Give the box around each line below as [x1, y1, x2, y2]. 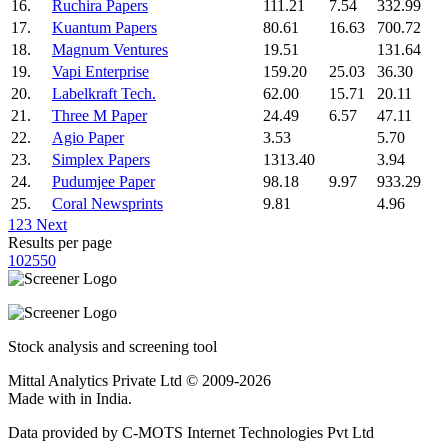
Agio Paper [52, 128, 124, 146]
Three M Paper [52, 106, 147, 124]
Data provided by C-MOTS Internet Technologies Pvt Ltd [8, 423, 374, 441]
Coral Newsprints [52, 194, 163, 212]
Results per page [8, 233, 112, 251]
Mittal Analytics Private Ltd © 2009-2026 [8, 371, 271, 389]
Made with [8, 389, 80, 407]
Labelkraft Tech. [52, 84, 156, 102]
